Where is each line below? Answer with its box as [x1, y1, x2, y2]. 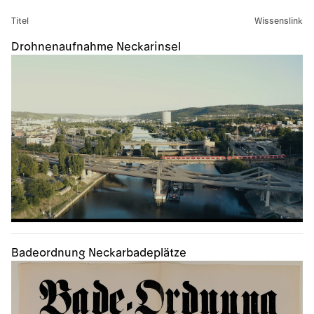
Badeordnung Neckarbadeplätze [11, 247, 186, 259]
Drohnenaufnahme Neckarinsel [11, 41, 181, 53]
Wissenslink [254, 17, 303, 26]
